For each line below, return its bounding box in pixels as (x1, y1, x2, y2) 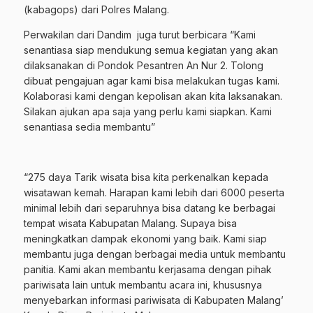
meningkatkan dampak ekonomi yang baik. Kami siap (24, 233, 267, 245)
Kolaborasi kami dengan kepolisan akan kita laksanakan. (24, 90, 282, 103)
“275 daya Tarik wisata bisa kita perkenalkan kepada (24, 171, 268, 184)
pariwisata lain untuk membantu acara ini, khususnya (24, 279, 262, 291)
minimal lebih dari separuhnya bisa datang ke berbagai (24, 202, 275, 214)
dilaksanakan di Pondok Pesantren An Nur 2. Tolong (24, 59, 263, 72)
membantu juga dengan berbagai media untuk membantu (24, 248, 286, 261)
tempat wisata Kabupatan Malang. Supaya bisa (24, 217, 237, 230)
